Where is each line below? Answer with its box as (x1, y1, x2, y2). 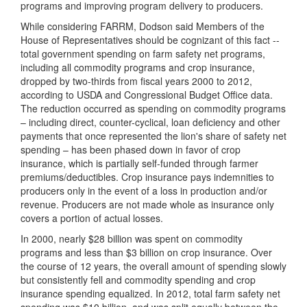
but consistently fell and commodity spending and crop (21, 273, 256, 286)
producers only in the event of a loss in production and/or (21, 184, 267, 197)
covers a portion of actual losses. (21, 211, 163, 225)
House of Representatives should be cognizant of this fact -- (21, 33, 280, 47)
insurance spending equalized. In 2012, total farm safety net (21, 286, 280, 300)
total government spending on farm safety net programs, (21, 47, 265, 60)
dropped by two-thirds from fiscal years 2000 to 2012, (21, 74, 252, 88)
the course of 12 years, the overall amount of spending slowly (21, 259, 286, 273)
